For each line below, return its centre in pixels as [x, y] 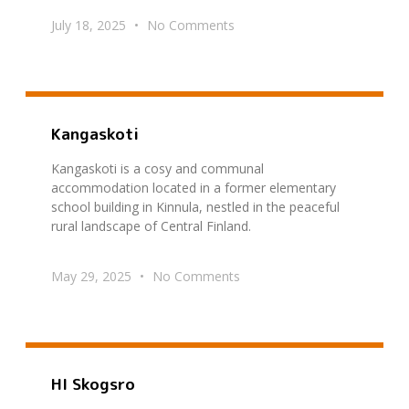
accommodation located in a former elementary [194, 187]
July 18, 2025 [90, 26]
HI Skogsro [93, 384]
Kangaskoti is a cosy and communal [157, 168]
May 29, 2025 [93, 276]
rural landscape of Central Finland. [151, 225]
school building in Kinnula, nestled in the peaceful [195, 206]
